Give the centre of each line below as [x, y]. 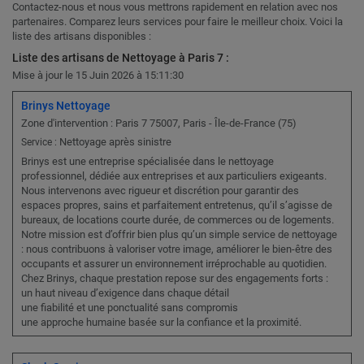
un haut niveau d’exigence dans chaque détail [125, 293]
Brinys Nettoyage [66, 106]
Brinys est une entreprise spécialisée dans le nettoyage [147, 162]
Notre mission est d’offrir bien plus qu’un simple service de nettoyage [179, 235]
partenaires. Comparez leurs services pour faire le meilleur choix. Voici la [178, 22]
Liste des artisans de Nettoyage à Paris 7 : [121, 58]
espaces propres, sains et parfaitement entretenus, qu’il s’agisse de [177, 206]
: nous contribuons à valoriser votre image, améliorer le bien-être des [177, 249]
